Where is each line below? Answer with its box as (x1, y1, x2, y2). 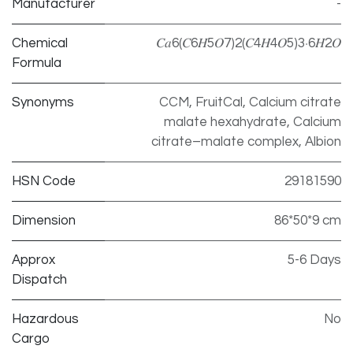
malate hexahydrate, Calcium (164, 114, 341, 129)
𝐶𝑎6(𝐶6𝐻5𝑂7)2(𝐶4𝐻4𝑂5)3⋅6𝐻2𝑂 (156, 35, 341, 50)
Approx (12, 252, 55, 267)
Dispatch (12, 272, 67, 287)
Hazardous (12, 311, 79, 326)
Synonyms (12, 95, 74, 110)
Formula (12, 55, 61, 70)
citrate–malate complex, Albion (151, 134, 341, 149)
